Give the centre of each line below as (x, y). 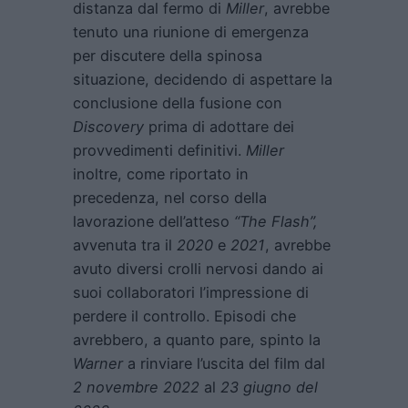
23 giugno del (269, 387)
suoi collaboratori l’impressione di (191, 292)
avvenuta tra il (125, 245)
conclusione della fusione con (178, 102)
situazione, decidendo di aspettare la (203, 79)
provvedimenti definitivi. (159, 150)
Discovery (108, 126)
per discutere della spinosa (168, 55)
